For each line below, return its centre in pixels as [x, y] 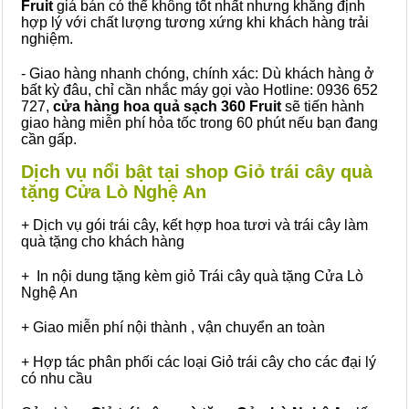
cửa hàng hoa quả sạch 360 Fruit [167, 106]
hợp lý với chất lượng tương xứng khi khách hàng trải [195, 22]
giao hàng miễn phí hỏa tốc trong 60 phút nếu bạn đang [199, 123]
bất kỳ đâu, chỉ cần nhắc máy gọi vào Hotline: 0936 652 [199, 90]
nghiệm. [47, 39]
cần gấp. [49, 139]
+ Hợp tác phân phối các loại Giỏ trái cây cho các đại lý [199, 362]
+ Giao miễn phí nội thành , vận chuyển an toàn [173, 327]
